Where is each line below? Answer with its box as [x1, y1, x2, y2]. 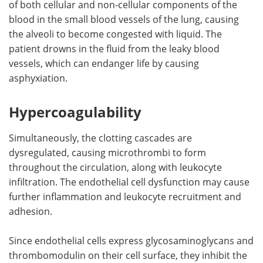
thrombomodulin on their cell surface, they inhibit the [9, 248, 247, 261]
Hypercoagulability [9, 102, 141, 122]
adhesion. [9, 204, 52, 217]
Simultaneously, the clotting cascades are [9, 131, 192, 144]
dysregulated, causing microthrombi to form [9, 146, 206, 159]
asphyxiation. [9, 71, 68, 84]
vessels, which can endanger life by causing [9, 56, 199, 69]
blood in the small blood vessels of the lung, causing [9, 12, 239, 25]
